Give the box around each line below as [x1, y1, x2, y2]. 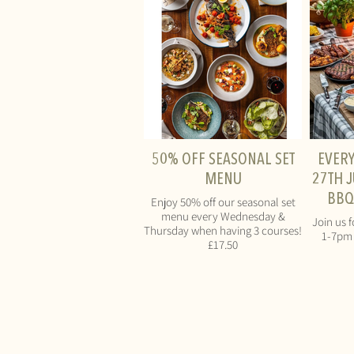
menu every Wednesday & [160, 208, 285, 224]
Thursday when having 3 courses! [144, 222, 302, 238]
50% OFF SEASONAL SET [151, 152, 295, 168]
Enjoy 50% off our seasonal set [150, 194, 296, 209]
